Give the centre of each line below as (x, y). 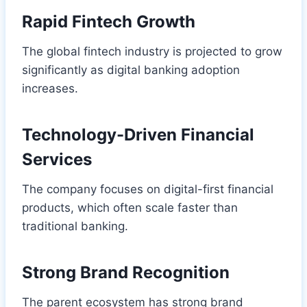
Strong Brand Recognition (126, 272)
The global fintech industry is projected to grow (152, 51)
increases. (50, 88)
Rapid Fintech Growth (109, 21)
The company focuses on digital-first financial (148, 189)
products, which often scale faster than (130, 207)
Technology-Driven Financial (138, 134)
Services (57, 159)
